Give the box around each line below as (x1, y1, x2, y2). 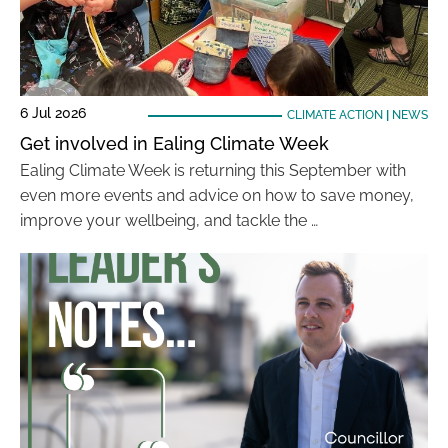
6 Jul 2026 (20, 105, 86, 121)
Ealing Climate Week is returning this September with (20, 161, 406, 180)
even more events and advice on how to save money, (20, 186, 414, 205)
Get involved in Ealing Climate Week (20, 133, 329, 154)
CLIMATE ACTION (286, 108, 383, 122)
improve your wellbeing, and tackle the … (20, 211, 318, 230)
